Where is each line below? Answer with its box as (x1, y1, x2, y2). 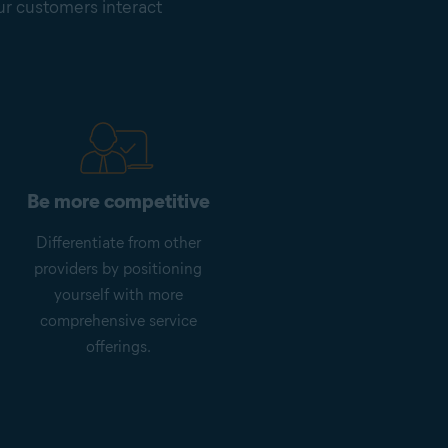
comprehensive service (39, 311, 197, 331)
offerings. (85, 337, 151, 357)
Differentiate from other (35, 233, 201, 253)
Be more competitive (26, 189, 210, 214)
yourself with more (53, 285, 183, 305)
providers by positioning (34, 259, 202, 279)
